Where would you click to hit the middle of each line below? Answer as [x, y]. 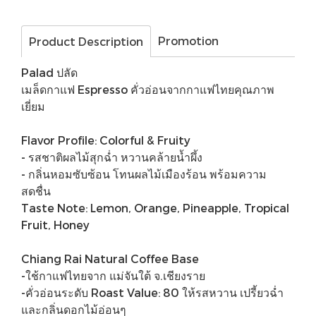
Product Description [86, 41]
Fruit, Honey [55, 225]
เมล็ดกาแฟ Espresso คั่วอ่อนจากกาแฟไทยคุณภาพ [148, 89]
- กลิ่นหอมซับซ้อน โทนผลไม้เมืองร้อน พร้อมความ [144, 174]
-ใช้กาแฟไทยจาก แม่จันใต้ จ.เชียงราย [113, 275]
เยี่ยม [33, 106]
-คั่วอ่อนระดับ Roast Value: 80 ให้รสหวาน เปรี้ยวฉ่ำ [152, 292]
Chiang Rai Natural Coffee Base [110, 259]
